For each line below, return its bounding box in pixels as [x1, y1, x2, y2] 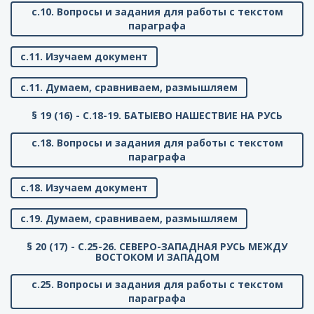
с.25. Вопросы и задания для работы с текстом [31, 278, 283, 292]
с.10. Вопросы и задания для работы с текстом [31, 5, 283, 19]
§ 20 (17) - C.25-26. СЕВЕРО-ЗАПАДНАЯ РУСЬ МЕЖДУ [27, 240, 287, 254]
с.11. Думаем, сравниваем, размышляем [20, 81, 238, 95]
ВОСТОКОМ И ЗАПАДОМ [95, 250, 219, 264]
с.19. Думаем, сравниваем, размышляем [20, 212, 238, 226]
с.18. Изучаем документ [20, 181, 148, 195]
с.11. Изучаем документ [20, 50, 148, 64]
